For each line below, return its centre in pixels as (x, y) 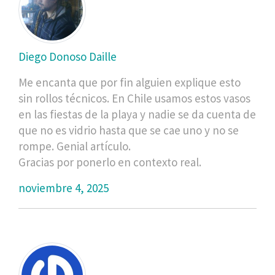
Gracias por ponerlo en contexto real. (110, 162)
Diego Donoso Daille (68, 56)
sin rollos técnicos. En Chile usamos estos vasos (134, 98)
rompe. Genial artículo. (75, 146)
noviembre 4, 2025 (64, 188)
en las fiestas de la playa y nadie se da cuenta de (137, 114)
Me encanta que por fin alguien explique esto (130, 82)
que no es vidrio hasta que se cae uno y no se (129, 130)
